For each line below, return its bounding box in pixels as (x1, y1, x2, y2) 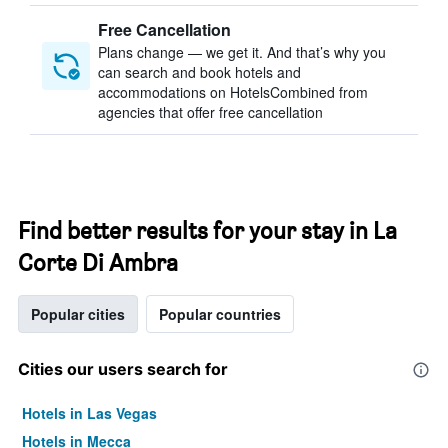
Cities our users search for (18, 359, 228, 379)
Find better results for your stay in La (18, 216, 397, 245)
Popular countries (159, 304, 281, 324)
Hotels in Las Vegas (22, 403, 157, 423)
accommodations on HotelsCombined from (98, 82, 368, 102)
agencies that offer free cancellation (98, 102, 323, 122)
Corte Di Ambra (18, 248, 178, 277)
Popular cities (31, 304, 125, 324)
